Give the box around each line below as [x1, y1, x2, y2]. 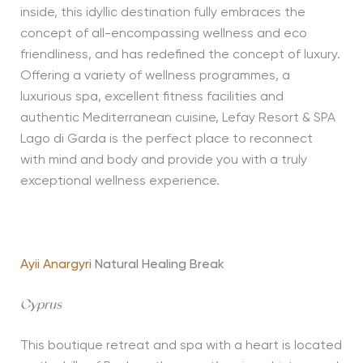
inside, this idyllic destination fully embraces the [19, 6, 305, 20]
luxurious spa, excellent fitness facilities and [19, 91, 284, 105]
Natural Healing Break [94, 258, 224, 272]
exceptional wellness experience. [19, 175, 220, 189]
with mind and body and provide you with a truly [19, 154, 307, 168]
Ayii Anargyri [19, 258, 95, 272]
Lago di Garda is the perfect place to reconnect [19, 133, 313, 147]
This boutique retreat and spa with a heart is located [19, 340, 342, 353]
